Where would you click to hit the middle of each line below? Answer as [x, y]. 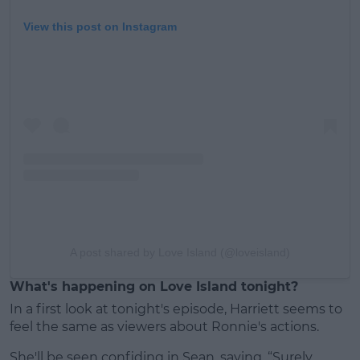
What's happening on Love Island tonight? [154, 287]
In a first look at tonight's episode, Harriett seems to [176, 309]
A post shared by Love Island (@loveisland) [180, 253]
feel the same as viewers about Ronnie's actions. [164, 327]
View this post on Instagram [100, 27]
